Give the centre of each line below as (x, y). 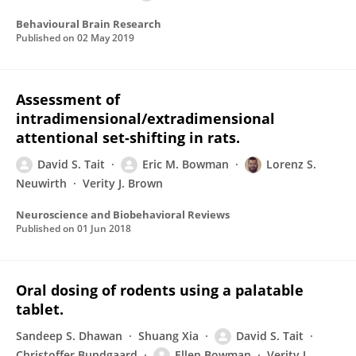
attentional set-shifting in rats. (128, 137)
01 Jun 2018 (104, 228)
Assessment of (68, 99)
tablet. (40, 309)
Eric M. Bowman (186, 164)
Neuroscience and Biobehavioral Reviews (123, 215)
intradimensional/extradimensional (145, 118)
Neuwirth (41, 183)
